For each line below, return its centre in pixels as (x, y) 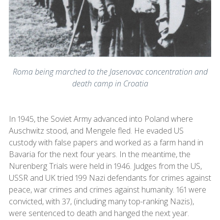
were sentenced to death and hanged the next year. (99, 213)
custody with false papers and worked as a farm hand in (106, 142)
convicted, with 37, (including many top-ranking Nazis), (101, 201)
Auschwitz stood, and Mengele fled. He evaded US (96, 130)
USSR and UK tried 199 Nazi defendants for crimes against (110, 178)
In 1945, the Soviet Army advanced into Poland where (101, 119)
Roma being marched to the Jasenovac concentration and (110, 71)
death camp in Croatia (110, 83)
